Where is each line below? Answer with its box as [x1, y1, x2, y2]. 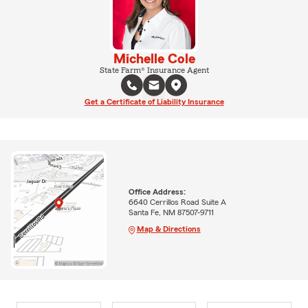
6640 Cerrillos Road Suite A [128, 197, 226, 206]
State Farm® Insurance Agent [99, 66, 209, 74]
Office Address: [128, 187, 186, 196]
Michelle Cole [113, 52, 195, 66]
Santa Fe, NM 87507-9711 [128, 208, 214, 217]
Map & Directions [136, 224, 201, 233]
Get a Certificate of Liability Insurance [84, 98, 224, 106]
